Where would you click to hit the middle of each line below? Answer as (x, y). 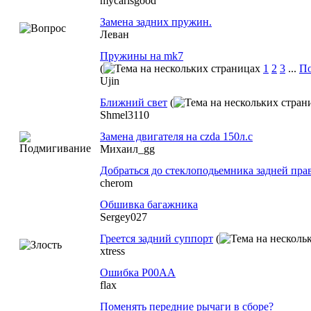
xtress (112, 251)
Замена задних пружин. (156, 22)
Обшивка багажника (149, 204)
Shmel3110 (125, 115)
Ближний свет (134, 102)
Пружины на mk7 (142, 56)
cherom (116, 183)
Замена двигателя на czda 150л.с (176, 136)
